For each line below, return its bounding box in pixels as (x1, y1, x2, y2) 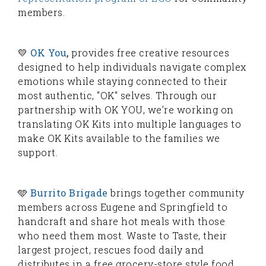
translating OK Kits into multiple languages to (18, 117, 241, 130)
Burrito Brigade (27, 186, 108, 199)
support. (18, 145, 61, 159)
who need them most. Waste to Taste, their (18, 229, 227, 242)
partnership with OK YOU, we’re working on (18, 103, 234, 116)
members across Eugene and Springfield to (18, 200, 227, 213)
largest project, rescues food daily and (18, 243, 204, 256)
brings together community (107, 186, 245, 199)
